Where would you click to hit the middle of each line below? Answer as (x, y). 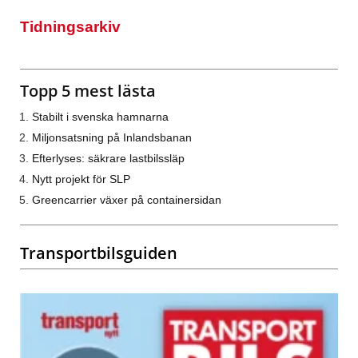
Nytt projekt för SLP (81, 179)
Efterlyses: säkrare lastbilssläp (108, 159)
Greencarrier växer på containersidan (127, 200)
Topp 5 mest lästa (88, 91)
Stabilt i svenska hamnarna (100, 117)
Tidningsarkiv (70, 27)
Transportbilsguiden (99, 253)
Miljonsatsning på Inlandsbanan (112, 138)
